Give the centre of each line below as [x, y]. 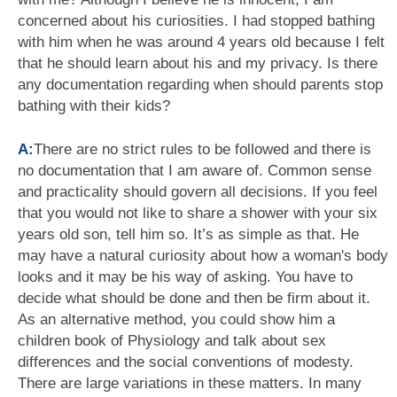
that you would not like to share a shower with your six [198, 213]
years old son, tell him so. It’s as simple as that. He [188, 234]
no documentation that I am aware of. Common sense [195, 171]
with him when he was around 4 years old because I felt [201, 42]
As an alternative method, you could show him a [176, 319]
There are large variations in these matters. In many [190, 383]
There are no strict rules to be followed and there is [202, 149]
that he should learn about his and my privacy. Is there [198, 63]
